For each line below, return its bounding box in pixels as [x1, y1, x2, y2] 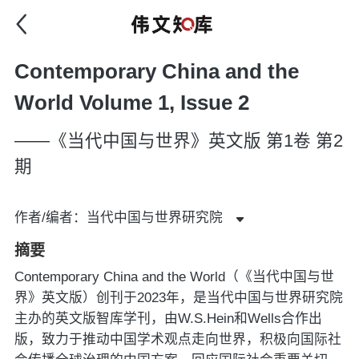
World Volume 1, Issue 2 [14, 90, 249, 115]
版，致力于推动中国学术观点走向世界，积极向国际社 [14, 331, 341, 347]
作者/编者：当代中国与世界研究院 [14, 210, 223, 226]
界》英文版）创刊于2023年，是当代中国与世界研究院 [14, 289, 343, 305]
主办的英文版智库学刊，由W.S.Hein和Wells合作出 [14, 310, 322, 326]
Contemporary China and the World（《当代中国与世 [14, 268, 334, 284]
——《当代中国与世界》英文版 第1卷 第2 [14, 131, 343, 151]
